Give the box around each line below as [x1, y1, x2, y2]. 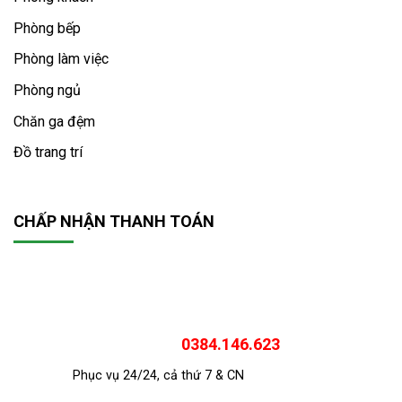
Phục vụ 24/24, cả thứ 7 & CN [73, 368, 244, 384]
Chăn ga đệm [13, 112, 95, 130]
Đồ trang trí [13, 144, 83, 162]
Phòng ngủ [13, 81, 81, 99]
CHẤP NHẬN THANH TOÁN [13, 211, 214, 231]
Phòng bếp [13, 19, 81, 37]
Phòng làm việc [13, 50, 109, 68]
